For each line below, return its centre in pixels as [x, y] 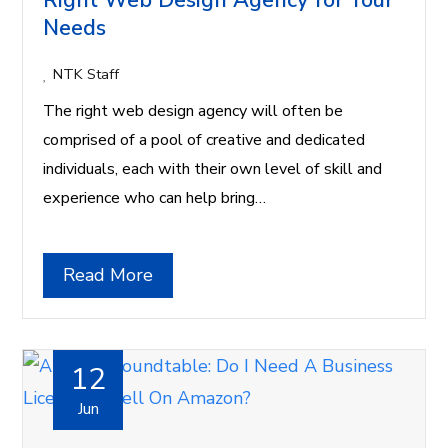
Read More [108, 275]
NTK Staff [86, 74]
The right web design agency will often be [193, 111]
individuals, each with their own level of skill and [213, 169]
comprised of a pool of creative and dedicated [204, 140]
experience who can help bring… [155, 198]
